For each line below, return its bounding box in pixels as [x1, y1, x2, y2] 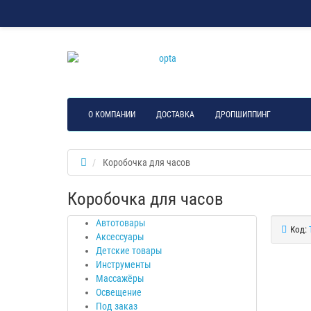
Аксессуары [96, 230, 144, 242]
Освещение [96, 286, 142, 298]
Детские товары [96, 244, 162, 256]
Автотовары [96, 217, 146, 228]
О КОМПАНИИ [88, 109, 135, 119]
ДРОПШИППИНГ [215, 109, 271, 119]
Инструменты [96, 258, 151, 270]
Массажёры [96, 272, 144, 284]
